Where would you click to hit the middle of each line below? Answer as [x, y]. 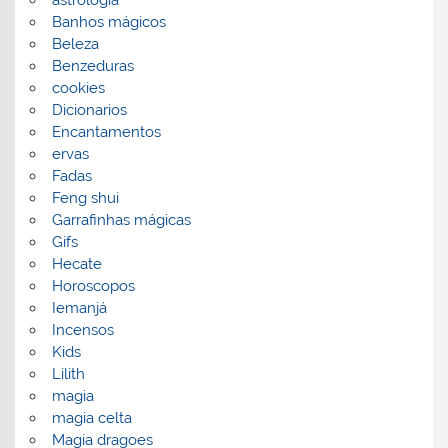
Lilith [68, 373]
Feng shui [85, 197]
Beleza [75, 43]
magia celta [91, 417]
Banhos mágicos [108, 21]
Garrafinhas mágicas [121, 219]
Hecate [76, 263]
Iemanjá [79, 307]
